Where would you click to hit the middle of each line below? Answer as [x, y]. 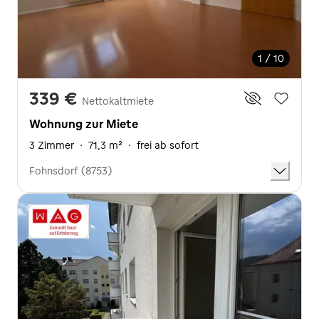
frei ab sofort [168, 145]
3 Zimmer [52, 145]
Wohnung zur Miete [84, 124]
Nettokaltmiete [118, 101]
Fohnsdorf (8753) [71, 171]
